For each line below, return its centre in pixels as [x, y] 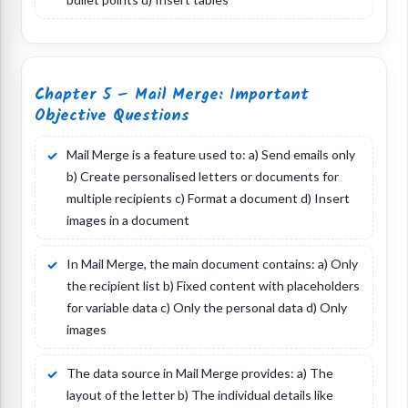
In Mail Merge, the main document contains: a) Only [212, 264]
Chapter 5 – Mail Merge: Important [172, 95]
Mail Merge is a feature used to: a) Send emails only [211, 155]
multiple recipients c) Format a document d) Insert [208, 199]
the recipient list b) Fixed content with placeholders [213, 286]
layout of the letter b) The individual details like [200, 395]
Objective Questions [112, 116]
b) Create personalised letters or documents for [203, 177]
